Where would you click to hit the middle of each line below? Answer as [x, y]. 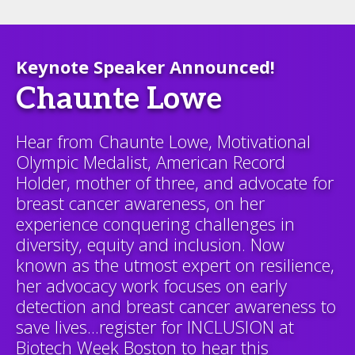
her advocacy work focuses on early [151, 285]
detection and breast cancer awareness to [176, 306]
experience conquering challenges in [155, 223]
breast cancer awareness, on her [140, 203]
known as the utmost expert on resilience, [175, 265]
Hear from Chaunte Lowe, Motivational [163, 141]
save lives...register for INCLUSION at [155, 326]
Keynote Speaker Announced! [145, 67]
